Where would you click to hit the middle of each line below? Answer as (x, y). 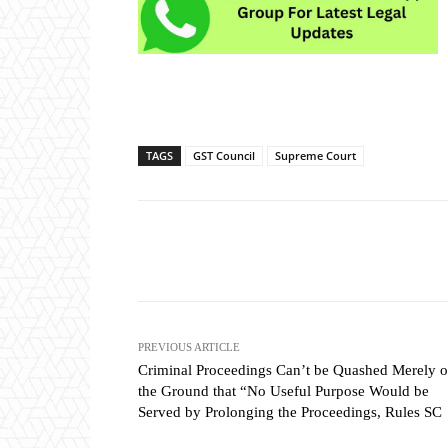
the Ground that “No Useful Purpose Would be (283, 391)
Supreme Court (315, 156)
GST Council (224, 156)
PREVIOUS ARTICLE (189, 347)
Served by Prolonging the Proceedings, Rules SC (290, 412)
